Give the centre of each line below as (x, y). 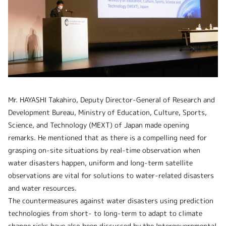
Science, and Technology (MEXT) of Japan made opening (99, 125)
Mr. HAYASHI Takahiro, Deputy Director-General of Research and (111, 100)
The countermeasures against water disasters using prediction (111, 201)
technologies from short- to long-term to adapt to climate (105, 213)
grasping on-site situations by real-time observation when (104, 150)
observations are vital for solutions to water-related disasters (111, 176)
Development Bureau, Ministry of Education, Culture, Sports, (107, 112)
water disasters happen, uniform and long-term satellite (100, 163)
